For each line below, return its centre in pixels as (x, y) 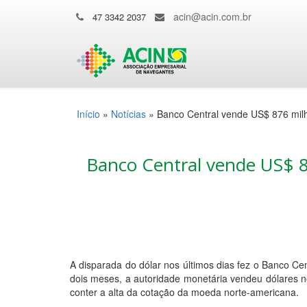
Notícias (128, 114)
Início (88, 114)
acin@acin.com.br (212, 16)
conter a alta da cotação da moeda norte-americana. (184, 292)
